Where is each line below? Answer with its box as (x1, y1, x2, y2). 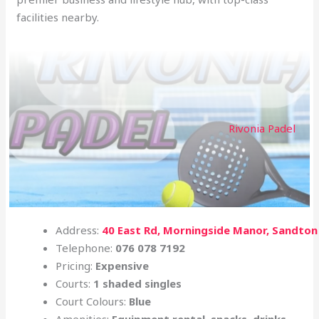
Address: (56, 222, 103, 237)
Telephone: (56, 240, 116, 255)
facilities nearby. (16, 9, 100, 24)
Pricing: (56, 258, 96, 273)
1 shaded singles (93, 276, 182, 291)
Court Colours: (56, 293, 130, 308)
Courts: (56, 276, 94, 291)
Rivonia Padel (228, 121, 296, 136)
